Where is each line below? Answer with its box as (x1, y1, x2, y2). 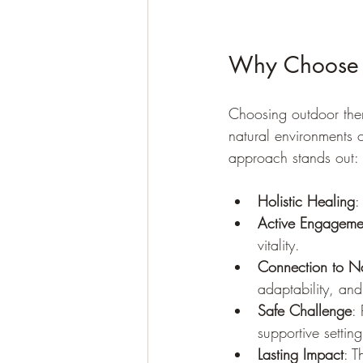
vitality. (258, 234, 300, 254)
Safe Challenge (258, 300, 352, 320)
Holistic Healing (258, 190, 355, 211)
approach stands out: (228, 147, 359, 167)
